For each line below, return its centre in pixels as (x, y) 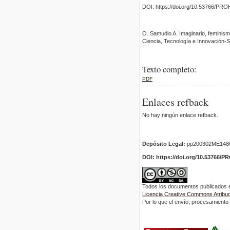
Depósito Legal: (164, 143)
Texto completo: (169, 69)
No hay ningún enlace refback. (180, 115)
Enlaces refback (175, 102)
